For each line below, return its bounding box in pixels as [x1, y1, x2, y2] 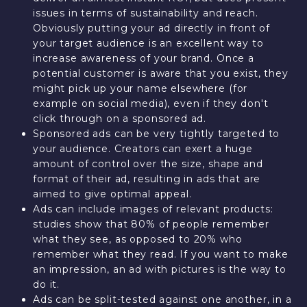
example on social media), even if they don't [32, 97, 269, 110]
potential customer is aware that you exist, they [32, 67, 288, 79]
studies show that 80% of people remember [32, 218, 269, 230]
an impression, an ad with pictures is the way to [32, 263, 286, 275]
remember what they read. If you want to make [32, 248, 288, 260]
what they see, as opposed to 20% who [32, 233, 243, 245]
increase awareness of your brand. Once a [32, 52, 254, 64]
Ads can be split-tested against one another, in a [32, 293, 292, 306]
